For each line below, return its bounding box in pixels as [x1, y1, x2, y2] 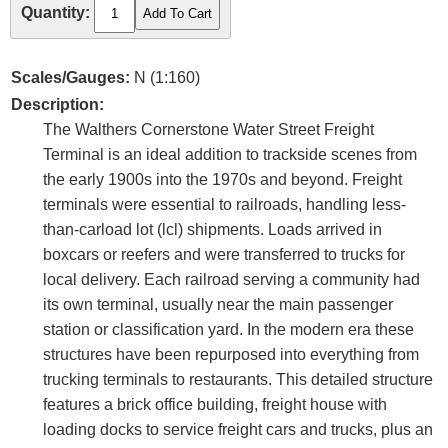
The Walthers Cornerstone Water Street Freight [43, 121, 374, 139]
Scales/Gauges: [11, 69, 130, 87]
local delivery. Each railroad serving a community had [43, 271, 420, 289]
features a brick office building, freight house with [43, 396, 387, 414]
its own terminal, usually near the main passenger [43, 296, 393, 314]
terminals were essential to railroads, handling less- [43, 196, 406, 214]
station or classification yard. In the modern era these [43, 321, 414, 339]
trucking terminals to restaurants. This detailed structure [43, 371, 433, 389]
